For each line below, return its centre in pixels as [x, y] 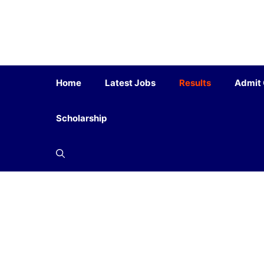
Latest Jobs [130, 83]
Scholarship [81, 118]
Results [195, 83]
